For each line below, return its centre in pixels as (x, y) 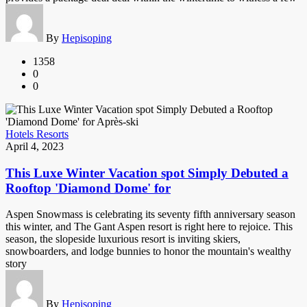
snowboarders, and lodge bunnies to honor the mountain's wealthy (148, 251)
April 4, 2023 (35, 146)
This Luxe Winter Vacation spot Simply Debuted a (147, 173)
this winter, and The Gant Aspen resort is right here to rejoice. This (149, 227)
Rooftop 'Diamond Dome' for (88, 188)
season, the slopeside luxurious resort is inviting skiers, (123, 239)
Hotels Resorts (37, 134)
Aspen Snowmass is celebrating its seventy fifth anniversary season (150, 214)
